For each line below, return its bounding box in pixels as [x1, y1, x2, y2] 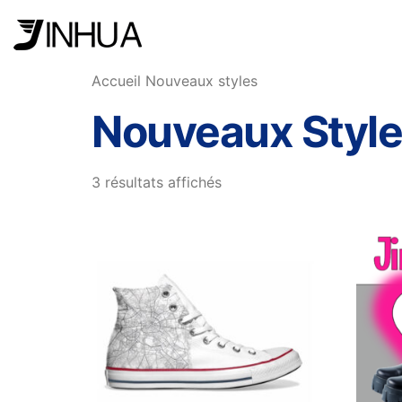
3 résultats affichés [92, 173, 222, 191]
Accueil [92, 72, 141, 90]
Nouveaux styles [141, 72, 258, 90]
